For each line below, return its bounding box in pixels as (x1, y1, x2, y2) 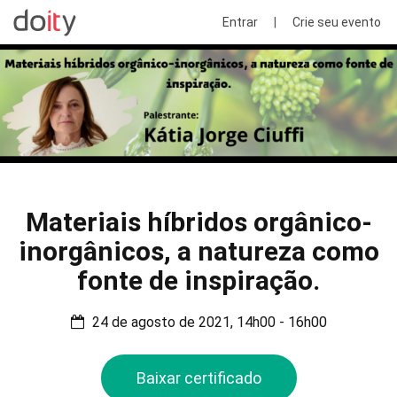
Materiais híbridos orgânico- (25, 206, 372, 238)
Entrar (222, 15, 258, 29)
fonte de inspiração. (77, 265, 320, 297)
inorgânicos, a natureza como (18, 236, 379, 268)
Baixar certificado (136, 369, 261, 388)
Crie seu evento (292, 15, 381, 29)
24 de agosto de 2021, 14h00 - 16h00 (88, 314, 327, 331)
